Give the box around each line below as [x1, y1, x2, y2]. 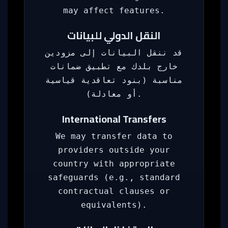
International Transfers [62, 109, 166, 128]
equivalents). [81, 200, 147, 210]
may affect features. [63, 6, 165, 15]
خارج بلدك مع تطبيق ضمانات [50, 62, 178, 71]
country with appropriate [53, 159, 175, 168]
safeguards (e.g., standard [48, 173, 180, 182]
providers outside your [58, 145, 170, 155]
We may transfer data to [55, 131, 173, 141]
